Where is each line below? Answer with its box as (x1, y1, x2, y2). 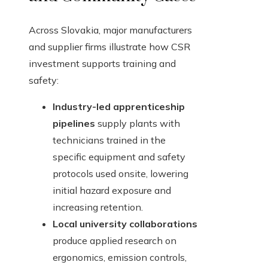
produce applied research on (53, 234, 176, 247)
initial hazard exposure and (53, 184, 171, 197)
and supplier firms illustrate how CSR (29, 41, 190, 53)
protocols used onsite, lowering (53, 167, 188, 180)
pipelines (53, 117, 95, 130)
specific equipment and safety (53, 151, 185, 163)
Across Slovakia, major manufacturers (29, 24, 192, 36)
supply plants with (95, 117, 180, 130)
